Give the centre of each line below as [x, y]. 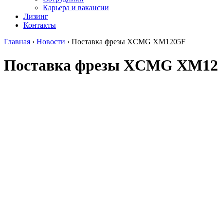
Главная [17, 42]
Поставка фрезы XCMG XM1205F [128, 42]
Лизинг [36, 16]
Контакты [40, 25]
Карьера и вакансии [76, 8]
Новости [51, 42]
